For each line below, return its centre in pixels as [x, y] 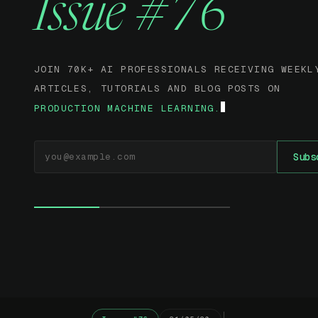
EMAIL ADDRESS [66, 145]
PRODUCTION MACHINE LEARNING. [128, 108]
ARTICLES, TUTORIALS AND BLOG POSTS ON [158, 89]
